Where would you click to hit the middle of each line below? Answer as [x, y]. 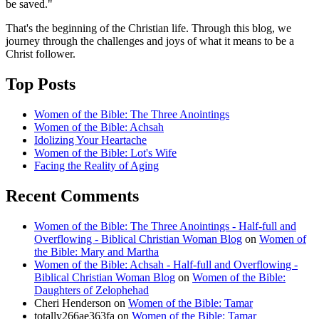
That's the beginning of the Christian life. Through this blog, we [148, 28]
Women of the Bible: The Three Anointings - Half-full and [165, 226]
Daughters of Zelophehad [91, 290]
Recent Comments [72, 195]
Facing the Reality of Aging [96, 165]
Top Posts [41, 84]
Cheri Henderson [73, 303]
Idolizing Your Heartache [90, 140]
